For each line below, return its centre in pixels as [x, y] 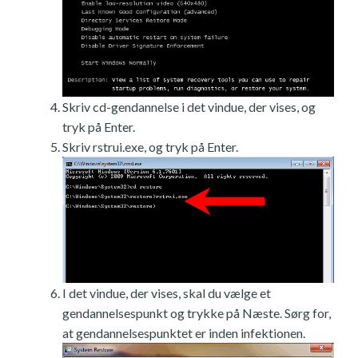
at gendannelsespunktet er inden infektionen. [184, 332]
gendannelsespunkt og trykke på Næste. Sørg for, [197, 312]
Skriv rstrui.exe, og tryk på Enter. [150, 147]
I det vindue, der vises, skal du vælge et [167, 292]
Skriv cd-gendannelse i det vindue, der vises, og [189, 107]
